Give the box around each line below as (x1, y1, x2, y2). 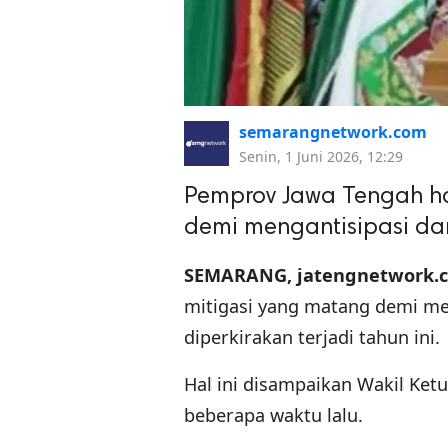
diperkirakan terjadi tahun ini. (184, 325, 440, 350)
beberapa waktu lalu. (184, 403, 363, 428)
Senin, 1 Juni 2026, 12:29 (239, 147, 403, 167)
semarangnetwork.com (239, 121, 427, 144)
